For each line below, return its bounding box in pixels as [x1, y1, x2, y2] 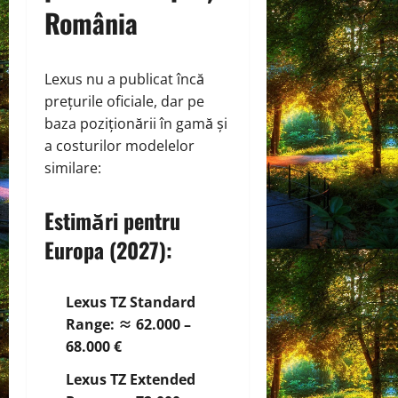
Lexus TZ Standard [66, 291, 195, 312]
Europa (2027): [44, 233, 172, 266]
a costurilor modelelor [44, 135, 195, 155]
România [44, 2, 138, 43]
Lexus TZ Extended [66, 369, 195, 389]
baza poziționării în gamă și [44, 113, 227, 133]
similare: [44, 157, 101, 178]
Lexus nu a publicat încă [44, 68, 204, 89]
